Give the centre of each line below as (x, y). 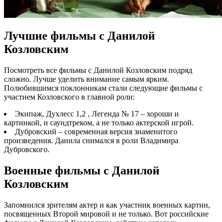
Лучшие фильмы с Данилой (80, 36)
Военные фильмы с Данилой (82, 171)
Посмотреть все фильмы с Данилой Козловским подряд (98, 70)
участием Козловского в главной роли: (69, 97)
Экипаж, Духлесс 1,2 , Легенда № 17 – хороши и (97, 114)
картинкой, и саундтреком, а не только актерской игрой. (99, 123)
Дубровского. (27, 150)
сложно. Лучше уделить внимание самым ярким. (86, 79)
